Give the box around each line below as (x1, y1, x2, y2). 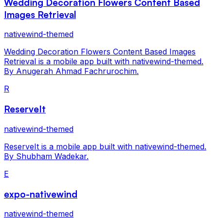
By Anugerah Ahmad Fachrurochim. (4, 66, 139, 76)
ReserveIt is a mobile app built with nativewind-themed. (4, 141, 206, 151)
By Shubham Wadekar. (4, 151, 89, 161)
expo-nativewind (4, 188, 77, 200)
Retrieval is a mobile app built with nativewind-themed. (4, 56, 203, 67)
